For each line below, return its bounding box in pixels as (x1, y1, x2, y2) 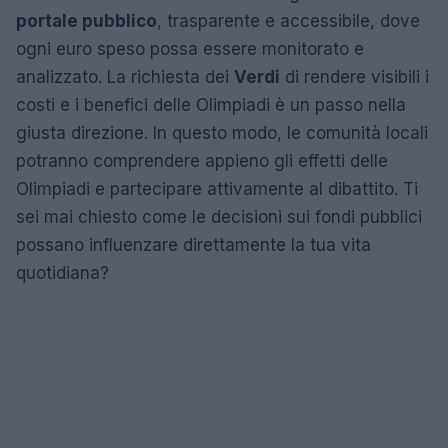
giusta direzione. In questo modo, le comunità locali (16, 122, 428, 143)
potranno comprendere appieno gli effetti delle (16, 150, 388, 171)
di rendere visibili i (280, 66, 429, 87)
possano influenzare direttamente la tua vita (16, 234, 371, 255)
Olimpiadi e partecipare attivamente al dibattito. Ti (16, 178, 418, 199)
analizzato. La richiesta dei (16, 66, 234, 87)
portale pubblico (16, 10, 157, 31)
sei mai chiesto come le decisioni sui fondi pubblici (16, 206, 422, 227)
